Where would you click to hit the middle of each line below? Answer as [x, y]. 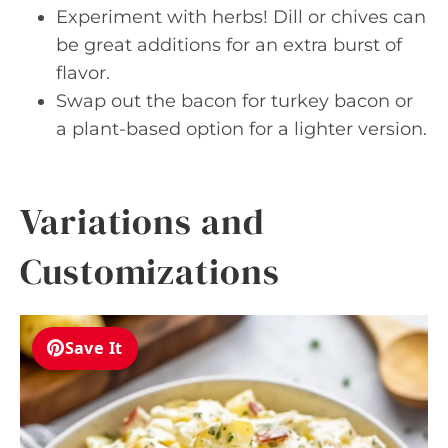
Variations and [142, 221]
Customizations [150, 271]
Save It [93, 348]
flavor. [83, 72]
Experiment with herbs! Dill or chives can [241, 16]
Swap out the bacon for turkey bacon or [234, 100]
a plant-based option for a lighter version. [241, 128]
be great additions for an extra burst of [229, 44]
